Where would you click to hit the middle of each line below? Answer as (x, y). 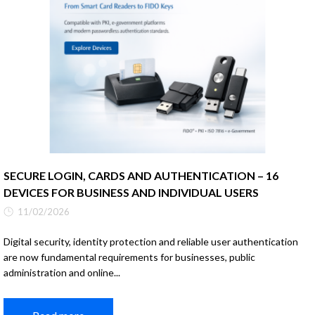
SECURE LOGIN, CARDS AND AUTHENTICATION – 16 (141, 175)
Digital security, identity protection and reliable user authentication (151, 241)
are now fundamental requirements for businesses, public (129, 257)
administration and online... (62, 272)
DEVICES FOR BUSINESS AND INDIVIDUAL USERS (131, 192)
